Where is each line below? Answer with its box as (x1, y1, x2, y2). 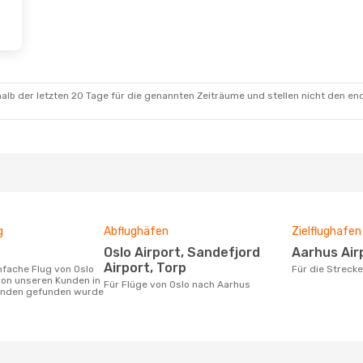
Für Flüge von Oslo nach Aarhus (109, 279, 250, 290)
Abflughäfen (104, 224, 169, 238)
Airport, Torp (104, 260, 186, 275)
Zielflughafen (292, 224, 361, 238)
